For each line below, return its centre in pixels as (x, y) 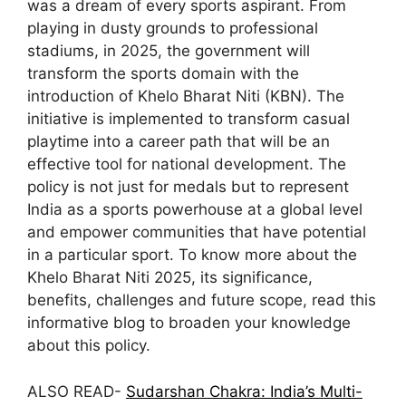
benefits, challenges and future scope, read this (202, 300)
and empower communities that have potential (197, 232)
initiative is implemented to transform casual (188, 119)
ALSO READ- (77, 391)
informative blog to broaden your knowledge (189, 323)
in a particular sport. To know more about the (192, 255)
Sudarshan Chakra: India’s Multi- (244, 391)
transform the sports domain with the (163, 73)
